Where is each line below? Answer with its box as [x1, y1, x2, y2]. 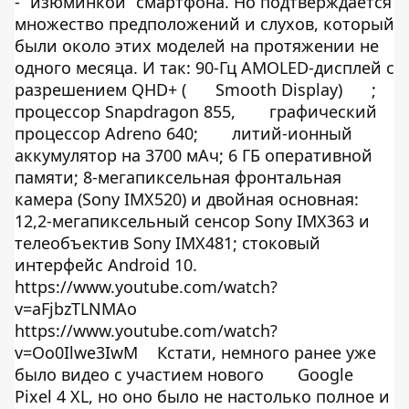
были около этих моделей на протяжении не [15, 35, 379, 57]
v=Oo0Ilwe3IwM [15, 341, 142, 363]
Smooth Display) [215, 79, 342, 100]
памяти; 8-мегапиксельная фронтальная [15, 166, 341, 188]
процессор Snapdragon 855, [15, 100, 240, 122]
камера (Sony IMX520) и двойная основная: [15, 188, 359, 210]
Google [298, 363, 353, 385]
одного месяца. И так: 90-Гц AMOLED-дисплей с [15, 57, 394, 79]
